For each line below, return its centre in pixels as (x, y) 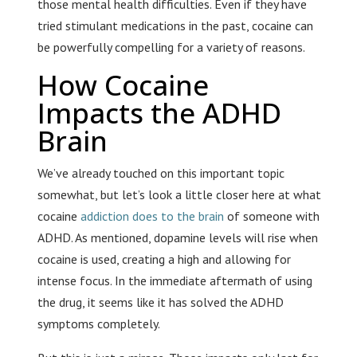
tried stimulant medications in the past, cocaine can (175, 26)
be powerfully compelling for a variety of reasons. (171, 47)
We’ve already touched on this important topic (161, 173)
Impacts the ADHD (159, 113)
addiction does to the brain (152, 216)
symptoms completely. (98, 324)
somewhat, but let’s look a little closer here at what (179, 195)
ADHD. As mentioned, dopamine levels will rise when (177, 238)
